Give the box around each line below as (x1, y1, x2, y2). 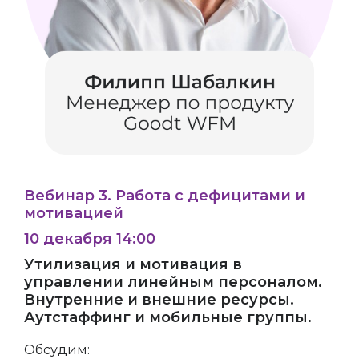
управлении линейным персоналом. (24, 272, 322, 291)
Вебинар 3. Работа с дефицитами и (24, 186, 305, 204)
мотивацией (24, 204, 123, 222)
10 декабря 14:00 (24, 229, 155, 248)
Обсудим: (24, 341, 90, 357)
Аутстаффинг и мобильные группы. (24, 308, 312, 326)
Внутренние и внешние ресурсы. (24, 290, 294, 309)
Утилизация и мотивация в (24, 255, 242, 273)
